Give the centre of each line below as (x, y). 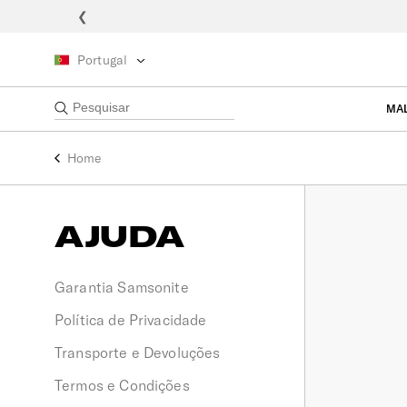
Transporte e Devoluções (138, 352)
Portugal (103, 60)
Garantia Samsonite (122, 287)
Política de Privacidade (131, 320)
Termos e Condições (122, 385)
